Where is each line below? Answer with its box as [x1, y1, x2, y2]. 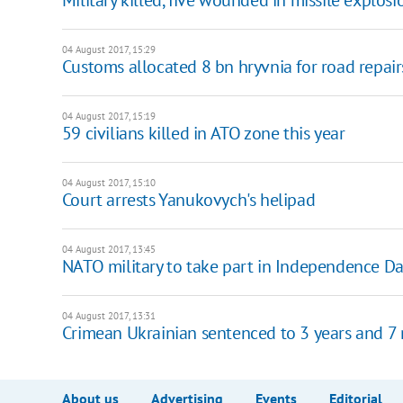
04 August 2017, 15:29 [61, 42, 156, 56]
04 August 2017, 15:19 [61, 109, 156, 122]
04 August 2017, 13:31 [61, 309, 156, 322]
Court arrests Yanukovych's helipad [61, 187, 316, 211]
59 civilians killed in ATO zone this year [61, 121, 345, 145]
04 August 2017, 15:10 [61, 175, 156, 189]
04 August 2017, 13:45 [61, 242, 156, 255]
